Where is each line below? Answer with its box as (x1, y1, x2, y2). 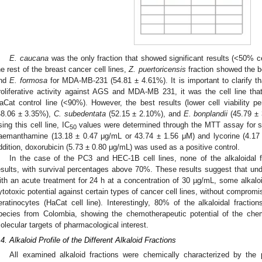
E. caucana (9, 54, 49, 63)
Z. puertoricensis (129, 65, 186, 74)
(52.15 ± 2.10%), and (105, 109, 184, 119)
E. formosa (9, 76, 48, 85)
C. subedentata (54, 109, 106, 119)
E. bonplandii (183, 109, 228, 119)
